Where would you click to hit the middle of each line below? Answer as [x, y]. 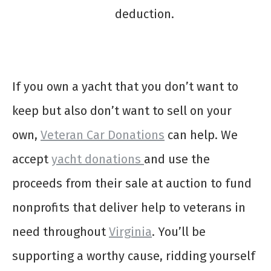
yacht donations [96, 159]
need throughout [60, 232]
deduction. [144, 14]
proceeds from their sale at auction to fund [132, 184]
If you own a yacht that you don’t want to [125, 87]
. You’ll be [179, 232]
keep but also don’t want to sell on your [122, 111]
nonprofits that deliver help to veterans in [129, 208]
